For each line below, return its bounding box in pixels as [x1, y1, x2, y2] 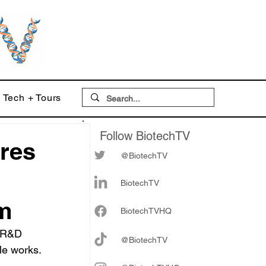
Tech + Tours [2, 92, 62, 103]
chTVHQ [140, 206, 172, 216]
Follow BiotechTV [100, 129, 190, 143]
